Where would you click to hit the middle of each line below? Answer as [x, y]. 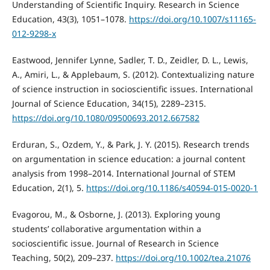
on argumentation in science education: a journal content [128, 159]
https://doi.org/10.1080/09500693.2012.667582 [105, 118]
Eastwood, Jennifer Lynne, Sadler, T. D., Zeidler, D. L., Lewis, [130, 60]
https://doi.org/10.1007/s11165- [192, 19]
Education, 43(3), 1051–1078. [70, 19]
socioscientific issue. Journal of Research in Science [115, 243]
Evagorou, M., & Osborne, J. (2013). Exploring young [116, 215]
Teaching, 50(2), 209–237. [64, 258]
